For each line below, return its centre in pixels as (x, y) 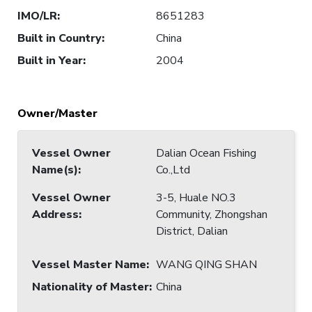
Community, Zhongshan (212, 214)
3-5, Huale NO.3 (196, 197)
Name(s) (55, 170)
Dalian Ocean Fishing (206, 153)
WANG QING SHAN (206, 264)
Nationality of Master (91, 287)
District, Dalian (192, 231)
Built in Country (60, 38)
